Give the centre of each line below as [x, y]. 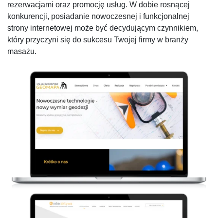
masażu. [22, 52]
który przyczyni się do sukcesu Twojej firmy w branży [98, 40]
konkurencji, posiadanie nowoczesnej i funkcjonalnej [98, 17]
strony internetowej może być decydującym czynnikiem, [103, 28]
